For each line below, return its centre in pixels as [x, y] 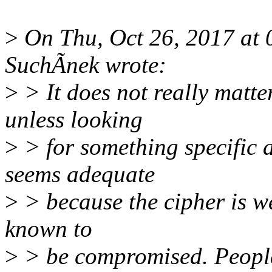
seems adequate [80, 174]
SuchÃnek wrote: [86, 65]
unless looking [74, 120]
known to [49, 229]
